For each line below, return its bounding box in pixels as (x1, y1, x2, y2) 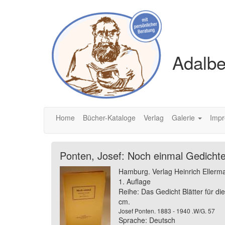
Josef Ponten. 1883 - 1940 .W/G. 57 (119, 206, 215, 215)
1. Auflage (119, 176, 151, 186)
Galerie (172, 113, 197, 123)
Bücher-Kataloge (83, 113, 136, 123)
